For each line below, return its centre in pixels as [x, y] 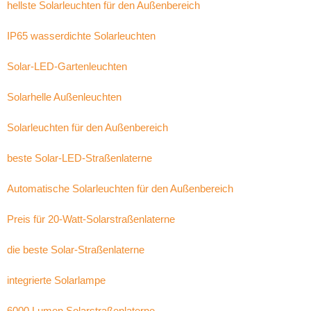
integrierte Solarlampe [56, 280]
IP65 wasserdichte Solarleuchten [81, 36]
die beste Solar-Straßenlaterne [76, 250]
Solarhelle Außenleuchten [64, 97]
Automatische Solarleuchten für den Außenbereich [120, 188]
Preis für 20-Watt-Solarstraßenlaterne [91, 219]
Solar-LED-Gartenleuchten [67, 66]
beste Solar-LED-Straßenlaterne [79, 158]
